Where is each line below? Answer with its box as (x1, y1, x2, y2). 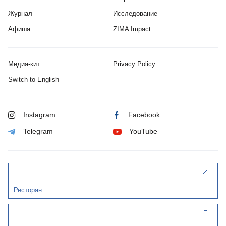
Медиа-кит (8, 60, 40, 68)
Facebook (128, 110, 160, 119)
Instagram (23, 110, 55, 119)
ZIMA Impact (113, 25, 151, 33)
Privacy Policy (113, 60, 155, 68)
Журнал (8, 10, 32, 18)
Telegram (23, 127, 53, 136)
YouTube (129, 127, 157, 136)
